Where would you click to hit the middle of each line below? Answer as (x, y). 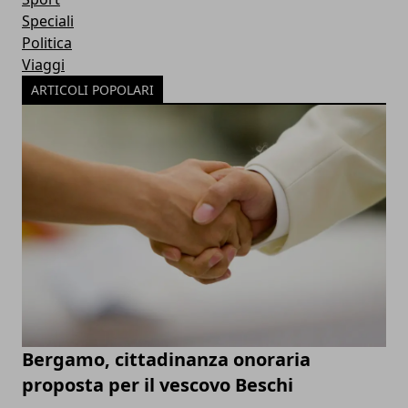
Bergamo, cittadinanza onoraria (166, 360)
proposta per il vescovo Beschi (158, 385)
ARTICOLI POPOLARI (92, 89)
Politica (47, 42)
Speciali (48, 20)
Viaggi (43, 64)
